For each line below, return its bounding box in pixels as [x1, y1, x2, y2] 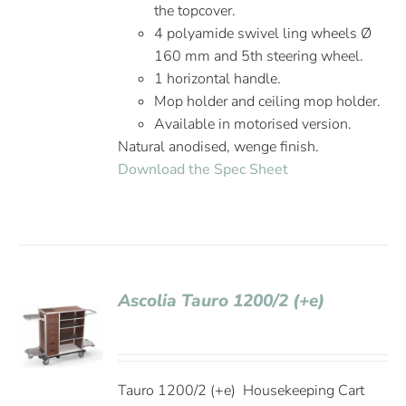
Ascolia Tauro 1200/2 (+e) [118, 289, 325, 313]
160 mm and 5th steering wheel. [154, 46, 364, 66]
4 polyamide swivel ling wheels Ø [154, 24, 372, 43]
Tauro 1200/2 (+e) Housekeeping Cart [118, 381, 365, 401]
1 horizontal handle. [154, 69, 282, 89]
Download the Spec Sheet [118, 159, 289, 179]
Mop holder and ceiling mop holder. [154, 92, 382, 111]
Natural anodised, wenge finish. [118, 137, 320, 157]
